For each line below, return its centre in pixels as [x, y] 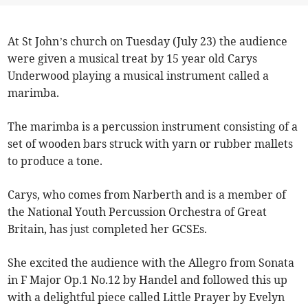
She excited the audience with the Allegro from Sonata [151, 262]
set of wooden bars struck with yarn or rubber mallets [151, 143]
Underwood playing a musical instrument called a [139, 75]
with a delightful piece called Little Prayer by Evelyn [146, 297]
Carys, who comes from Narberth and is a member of [147, 194]
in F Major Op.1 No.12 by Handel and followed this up [148, 279]
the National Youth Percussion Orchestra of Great [137, 211]
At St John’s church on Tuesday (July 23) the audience [148, 41]
